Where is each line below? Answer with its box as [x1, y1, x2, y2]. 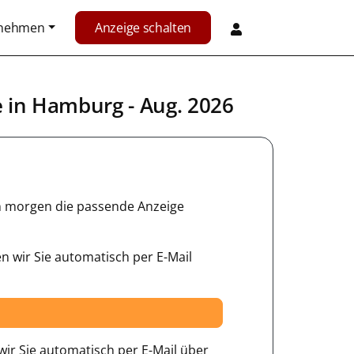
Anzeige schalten [95, 19, 191, 36]
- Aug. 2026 [122, 92, 234, 119]
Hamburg [31, 92, 123, 119]
